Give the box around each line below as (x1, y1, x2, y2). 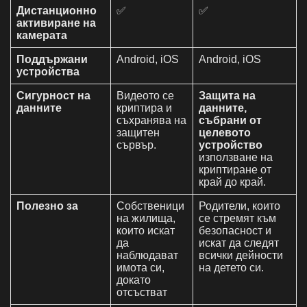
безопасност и (199, 224, 271, 236)
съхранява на (116, 114, 186, 126)
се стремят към (199, 212, 276, 224)
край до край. (199, 175, 266, 188)
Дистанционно (16, 4, 97, 16)
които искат (116, 224, 175, 236)
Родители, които (199, 199, 280, 212)
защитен (116, 126, 160, 138)
